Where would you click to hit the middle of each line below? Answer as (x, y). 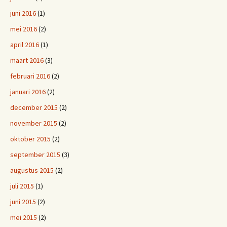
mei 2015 (24, 218)
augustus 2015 (32, 171)
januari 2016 (28, 92)
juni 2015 (23, 202)
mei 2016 (24, 29)
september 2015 (35, 155)
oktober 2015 (30, 139)
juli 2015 (22, 186)
